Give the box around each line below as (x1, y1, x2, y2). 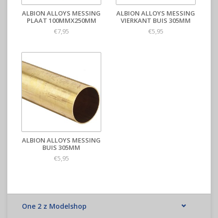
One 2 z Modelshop (22, 201, 87, 211)
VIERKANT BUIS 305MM (121, 16, 191, 25)
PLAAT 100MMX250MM (26, 16, 96, 25)
